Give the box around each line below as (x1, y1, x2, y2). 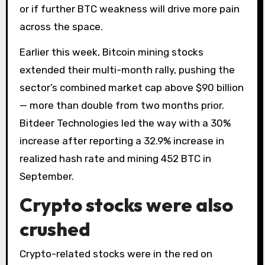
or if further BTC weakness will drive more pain (19, 3, 240, 15)
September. (19, 170, 74, 182)
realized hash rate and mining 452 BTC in (19, 152, 211, 164)
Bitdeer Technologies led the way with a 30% (19, 117, 231, 129)
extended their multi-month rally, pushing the (19, 63, 235, 76)
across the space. (19, 21, 103, 33)
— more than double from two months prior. (19, 99, 224, 111)
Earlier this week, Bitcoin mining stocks (19, 46, 203, 58)
